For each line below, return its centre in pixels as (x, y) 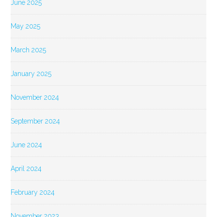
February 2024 (33, 192)
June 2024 (27, 145)
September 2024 (36, 121)
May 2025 (26, 26)
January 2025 (31, 73)
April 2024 (26, 168)
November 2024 (35, 97)
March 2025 (29, 50)
